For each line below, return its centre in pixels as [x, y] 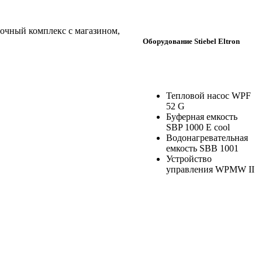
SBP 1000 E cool [198, 127]
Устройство [189, 159]
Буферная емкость [202, 117]
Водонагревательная [207, 138]
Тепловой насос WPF [208, 96]
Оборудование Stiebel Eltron [191, 41]
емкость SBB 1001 [202, 149]
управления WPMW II [210, 170]
